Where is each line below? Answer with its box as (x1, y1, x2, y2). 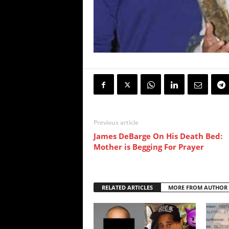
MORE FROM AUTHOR (168, 184, 227, 192)
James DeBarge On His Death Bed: (93, 131, 222, 142)
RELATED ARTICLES (101, 184, 153, 192)
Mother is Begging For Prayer (93, 142, 204, 152)
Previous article (93, 118, 139, 127)
